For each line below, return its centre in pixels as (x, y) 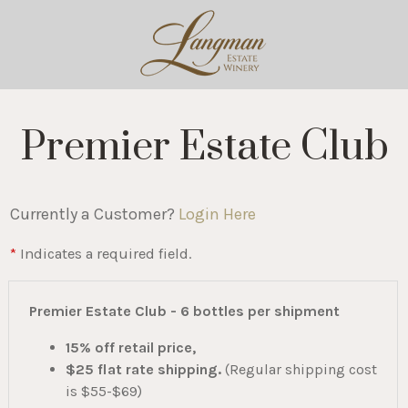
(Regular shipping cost (299, 369)
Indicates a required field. (104, 254)
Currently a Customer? (95, 214)
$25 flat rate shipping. (143, 369)
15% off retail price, (130, 347)
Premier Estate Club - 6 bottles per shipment (184, 311)
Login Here (218, 214)
